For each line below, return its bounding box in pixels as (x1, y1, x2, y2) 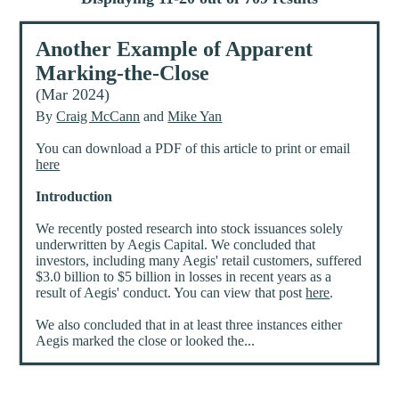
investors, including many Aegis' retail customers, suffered (36, 253, 362, 269)
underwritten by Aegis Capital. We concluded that (36, 237, 316, 253)
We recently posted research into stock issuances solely (36, 221, 344, 237)
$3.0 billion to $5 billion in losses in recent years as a (36, 269, 332, 285)
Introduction (36, 189, 113, 205)
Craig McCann (56, 109, 141, 125)
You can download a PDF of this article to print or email (36, 141, 351, 157)
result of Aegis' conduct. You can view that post (36, 285, 306, 301)
